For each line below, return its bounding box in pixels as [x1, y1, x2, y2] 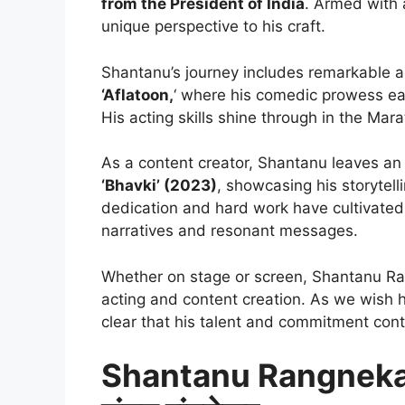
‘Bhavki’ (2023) [101, 176, 217, 195]
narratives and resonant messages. [101, 221, 358, 240]
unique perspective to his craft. [101, 17, 325, 36]
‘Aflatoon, [101, 85, 174, 104]
